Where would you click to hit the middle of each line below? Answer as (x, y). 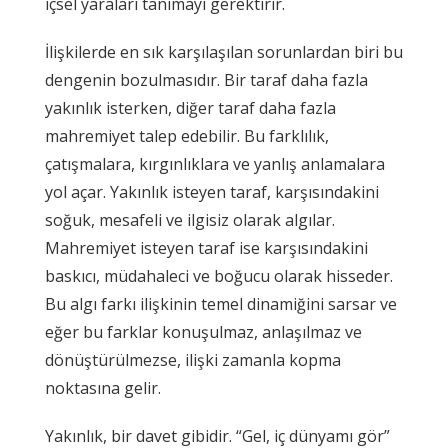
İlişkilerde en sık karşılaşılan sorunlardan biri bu (224, 51)
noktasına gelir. (103, 387)
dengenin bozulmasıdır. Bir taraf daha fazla (206, 79)
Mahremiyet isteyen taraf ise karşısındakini (206, 247)
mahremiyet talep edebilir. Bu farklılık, (187, 135)
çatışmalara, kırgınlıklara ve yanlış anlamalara (215, 163)
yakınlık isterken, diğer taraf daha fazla (190, 107)
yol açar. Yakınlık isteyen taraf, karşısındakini (212, 191)
